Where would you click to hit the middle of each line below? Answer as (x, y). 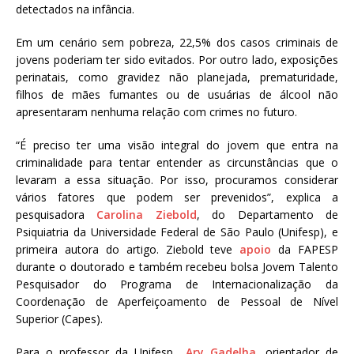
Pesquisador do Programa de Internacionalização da (177, 284)
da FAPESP (305, 250)
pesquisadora (56, 215)
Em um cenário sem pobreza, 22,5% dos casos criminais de (177, 43)
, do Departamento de (267, 215)
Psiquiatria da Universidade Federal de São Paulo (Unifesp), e (177, 232)
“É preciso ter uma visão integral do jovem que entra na (177, 145)
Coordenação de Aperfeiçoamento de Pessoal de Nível (177, 302)
